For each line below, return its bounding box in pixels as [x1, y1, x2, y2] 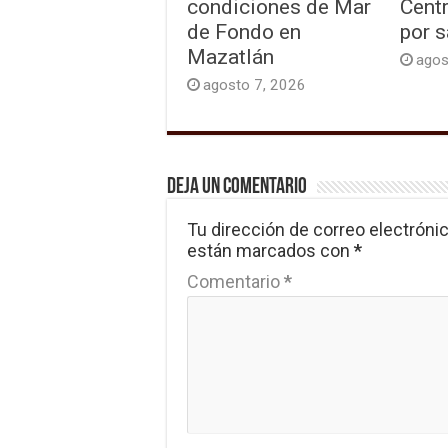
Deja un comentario [167, 175, 307, 199]
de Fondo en [187, 18, 301, 44]
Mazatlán [187, 43, 274, 69]
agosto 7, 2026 [203, 75, 306, 94]
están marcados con [187, 239, 354, 261]
